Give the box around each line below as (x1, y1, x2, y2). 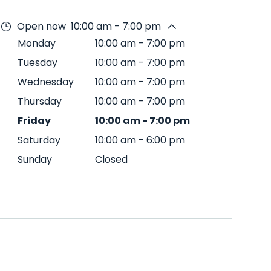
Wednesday (18, 75, 74, 89)
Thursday (18, 94, 62, 108)
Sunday (18, 152, 52, 166)
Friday (18, 114, 51, 128)
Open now (17, 19, 66, 33)
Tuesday (18, 56, 57, 70)
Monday (18, 36, 56, 50)
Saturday (18, 133, 60, 147)
